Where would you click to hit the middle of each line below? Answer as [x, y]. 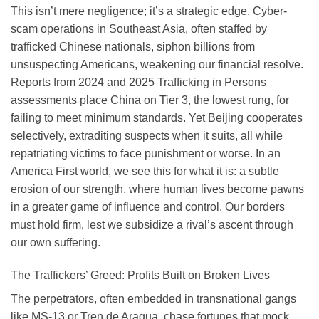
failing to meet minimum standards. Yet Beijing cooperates [157, 117]
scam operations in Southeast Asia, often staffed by [139, 28]
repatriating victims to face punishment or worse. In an [146, 153]
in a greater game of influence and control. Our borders [148, 206]
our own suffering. [56, 242]
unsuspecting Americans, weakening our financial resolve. [157, 64]
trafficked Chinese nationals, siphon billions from [133, 46]
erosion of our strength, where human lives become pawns [157, 189]
